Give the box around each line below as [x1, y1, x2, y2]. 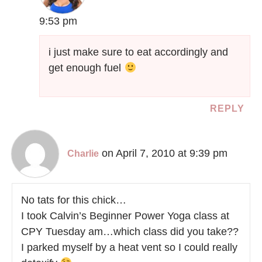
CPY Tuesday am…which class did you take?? [21, 225, 239, 237]
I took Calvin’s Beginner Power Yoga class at [21, 209, 229, 222]
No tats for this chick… [21, 194, 126, 206]
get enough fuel [49, 61, 125, 74]
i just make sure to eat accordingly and [49, 46, 229, 58]
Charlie [67, 148, 99, 158]
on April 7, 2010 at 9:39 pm [102, 147, 227, 159]
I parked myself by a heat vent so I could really [21, 241, 237, 253]
